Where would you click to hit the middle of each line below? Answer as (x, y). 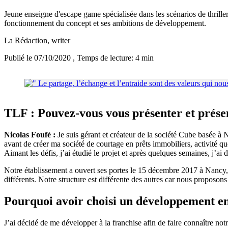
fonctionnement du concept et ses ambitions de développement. (105, 23)
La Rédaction (26, 41)
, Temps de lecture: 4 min (113, 58)
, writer (59, 41)
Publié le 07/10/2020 (38, 58)
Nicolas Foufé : (30, 135)
